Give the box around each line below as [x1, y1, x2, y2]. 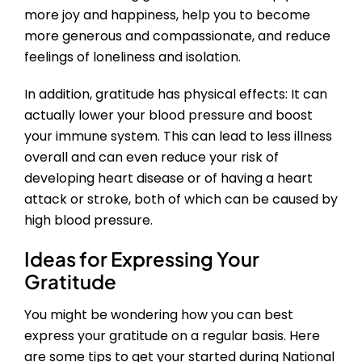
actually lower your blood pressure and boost [24, 106, 313, 125]
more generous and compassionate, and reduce [24, 27, 330, 46]
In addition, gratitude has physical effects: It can [24, 85, 327, 104]
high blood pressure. [24, 211, 153, 230]
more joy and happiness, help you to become [24, 6, 310, 25]
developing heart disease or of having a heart [24, 169, 313, 188]
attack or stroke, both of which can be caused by [24, 190, 338, 209]
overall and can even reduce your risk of [24, 148, 279, 167]
